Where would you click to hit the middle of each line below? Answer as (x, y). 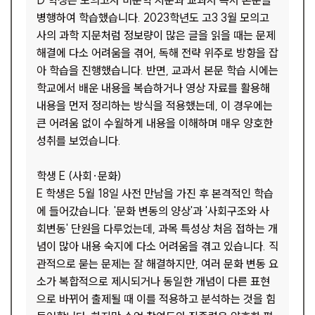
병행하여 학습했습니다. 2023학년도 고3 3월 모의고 (153, 18)
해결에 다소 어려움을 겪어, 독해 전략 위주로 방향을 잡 (157, 53)
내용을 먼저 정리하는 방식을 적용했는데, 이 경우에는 (155, 105)
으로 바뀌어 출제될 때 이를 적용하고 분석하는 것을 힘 (156, 299)
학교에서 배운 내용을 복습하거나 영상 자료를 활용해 (153, 88)
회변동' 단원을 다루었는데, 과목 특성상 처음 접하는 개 (157, 229)
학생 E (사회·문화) (79, 176)
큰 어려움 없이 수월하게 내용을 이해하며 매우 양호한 (155, 123)
